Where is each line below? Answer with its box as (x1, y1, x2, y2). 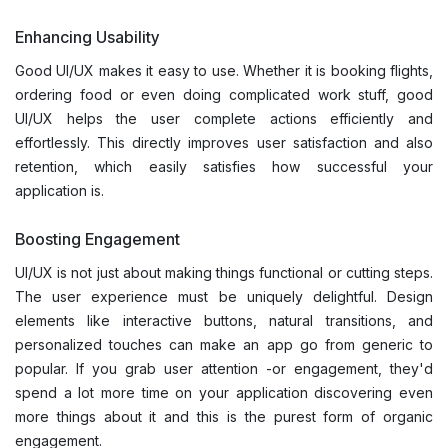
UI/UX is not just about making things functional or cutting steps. (15, 263, 433, 281)
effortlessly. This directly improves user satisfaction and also (15, 133, 433, 151)
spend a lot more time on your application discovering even (15, 383, 433, 401)
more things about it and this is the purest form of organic (15, 407, 433, 425)
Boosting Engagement (15, 228, 184, 249)
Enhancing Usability (15, 26, 163, 47)
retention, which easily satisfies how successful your (15, 157, 433, 175)
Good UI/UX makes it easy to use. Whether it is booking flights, (15, 61, 433, 79)
